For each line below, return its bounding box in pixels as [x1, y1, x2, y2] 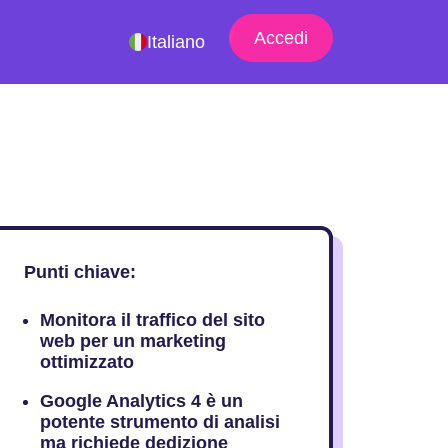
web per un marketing [39, 331, 226, 351]
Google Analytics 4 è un [39, 391, 243, 411]
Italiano [146, 32, 205, 52]
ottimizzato [39, 352, 134, 372]
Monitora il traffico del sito [39, 310, 265, 330]
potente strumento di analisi [39, 412, 280, 432]
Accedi [253, 28, 308, 48]
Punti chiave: [23, 262, 136, 282]
